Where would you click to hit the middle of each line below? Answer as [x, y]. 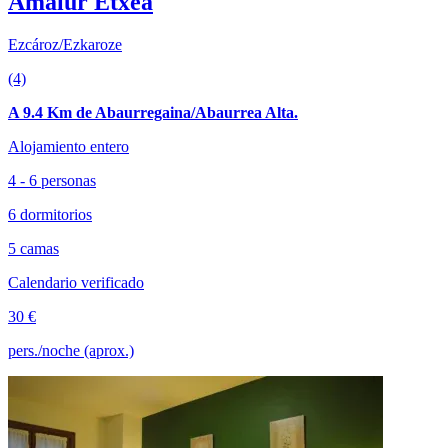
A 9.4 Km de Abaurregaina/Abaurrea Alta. [153, 112]
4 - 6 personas [52, 180]
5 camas [33, 248]
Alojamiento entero [68, 146]
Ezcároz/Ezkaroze [65, 44]
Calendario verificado [76, 282]
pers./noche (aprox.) [71, 350]
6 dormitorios [50, 214]
